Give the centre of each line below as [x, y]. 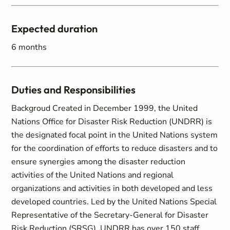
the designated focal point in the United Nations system [115, 135]
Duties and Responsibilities [74, 90]
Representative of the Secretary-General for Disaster [110, 215]
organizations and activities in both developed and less [112, 188]
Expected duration [55, 28]
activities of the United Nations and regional [93, 175]
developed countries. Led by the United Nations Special [114, 202]
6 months [29, 47]
